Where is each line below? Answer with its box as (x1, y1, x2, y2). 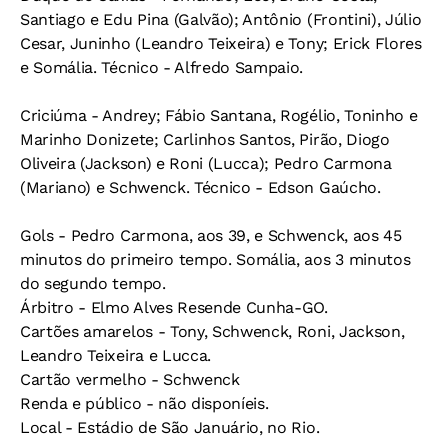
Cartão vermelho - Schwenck (20, 370, 240, 389)
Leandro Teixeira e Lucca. (20, 346, 211, 365)
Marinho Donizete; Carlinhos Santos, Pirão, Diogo (20, 130, 390, 149)
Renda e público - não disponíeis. (20, 394, 269, 413)
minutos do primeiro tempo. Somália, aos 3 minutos (20, 250, 411, 269)
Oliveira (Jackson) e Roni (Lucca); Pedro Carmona (20, 154, 392, 173)
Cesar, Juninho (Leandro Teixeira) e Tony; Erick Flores (20, 34, 422, 53)
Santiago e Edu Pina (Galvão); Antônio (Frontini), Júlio (20, 10, 422, 29)
